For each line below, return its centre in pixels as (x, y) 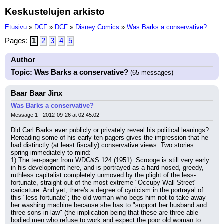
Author (23, 60)
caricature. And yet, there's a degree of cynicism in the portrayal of (107, 190)
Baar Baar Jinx (37, 93)
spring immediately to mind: (51, 153)
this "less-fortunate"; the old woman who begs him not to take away (108, 198)
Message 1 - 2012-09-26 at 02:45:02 (55, 115)
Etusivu (16, 27)
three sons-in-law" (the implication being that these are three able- (106, 213)
